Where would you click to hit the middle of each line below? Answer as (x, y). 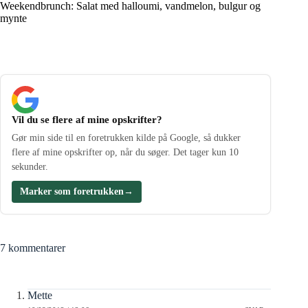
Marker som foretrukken (72, 191)
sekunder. (30, 166)
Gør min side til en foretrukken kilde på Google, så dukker (126, 137)
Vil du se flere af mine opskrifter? (87, 119)
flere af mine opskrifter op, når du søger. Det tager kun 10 (125, 152)
